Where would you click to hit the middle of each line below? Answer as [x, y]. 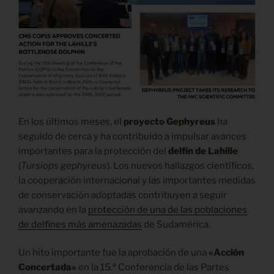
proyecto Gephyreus [169, 121]
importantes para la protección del [93, 151]
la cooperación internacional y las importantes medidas [137, 180]
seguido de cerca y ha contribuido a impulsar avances [132, 136]
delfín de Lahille [203, 151]
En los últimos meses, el [71, 121]
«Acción [226, 253]
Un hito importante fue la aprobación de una [113, 253]
